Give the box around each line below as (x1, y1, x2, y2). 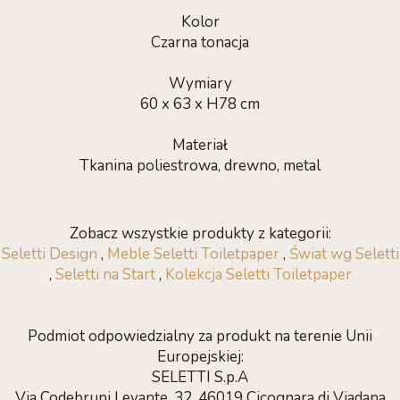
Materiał (172, 135, 228, 155)
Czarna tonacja (151, 32, 249, 53)
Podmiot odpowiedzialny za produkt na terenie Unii (28, 326, 372, 346)
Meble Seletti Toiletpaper (106, 244, 279, 264)
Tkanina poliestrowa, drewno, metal (79, 155, 321, 176)
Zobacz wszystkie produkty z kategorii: (69, 223, 331, 244)
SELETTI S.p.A (152, 367, 248, 387)
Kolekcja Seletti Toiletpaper (164, 264, 352, 285)
